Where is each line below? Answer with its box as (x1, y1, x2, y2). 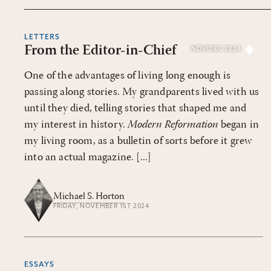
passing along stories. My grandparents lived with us (24, 87, 260, 98)
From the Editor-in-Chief (24, 44, 176, 58)
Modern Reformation (128, 119, 218, 131)
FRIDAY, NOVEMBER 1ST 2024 (53, 203, 149, 210)
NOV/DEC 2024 (191, 46, 241, 53)
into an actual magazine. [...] (24, 152, 152, 163)
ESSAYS (24, 261, 54, 269)
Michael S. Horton (53, 191, 125, 201)
